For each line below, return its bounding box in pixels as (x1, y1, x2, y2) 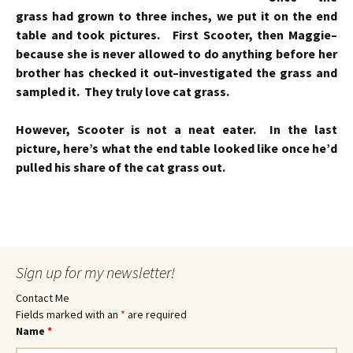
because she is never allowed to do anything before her (16, 46, 337, 61)
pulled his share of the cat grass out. (16, 159, 225, 175)
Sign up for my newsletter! (16, 262, 175, 282)
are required (125, 307, 187, 321)
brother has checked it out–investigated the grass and (16, 65, 337, 80)
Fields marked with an (16, 307, 121, 321)
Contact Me (16, 291, 69, 305)
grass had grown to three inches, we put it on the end (16, 8, 337, 24)
